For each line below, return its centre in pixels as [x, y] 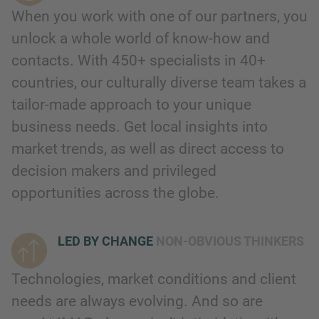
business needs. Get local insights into [140, 127]
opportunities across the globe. [117, 193]
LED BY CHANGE [107, 241]
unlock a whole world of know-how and [141, 39]
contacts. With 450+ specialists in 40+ [138, 61]
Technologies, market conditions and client [154, 279]
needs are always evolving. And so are [137, 302]
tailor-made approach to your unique [131, 105]
